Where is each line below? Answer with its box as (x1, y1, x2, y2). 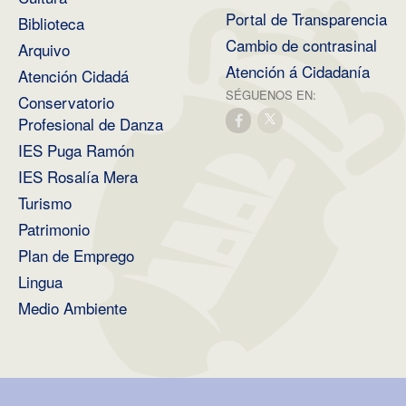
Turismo (18, 190, 72, 214)
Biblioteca (18, 11, 84, 34)
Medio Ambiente (18, 295, 127, 319)
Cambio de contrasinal (226, 33, 377, 56)
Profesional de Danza (18, 111, 163, 135)
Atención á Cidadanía (226, 59, 370, 82)
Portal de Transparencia (226, 6, 387, 30)
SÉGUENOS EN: (226, 85, 316, 103)
